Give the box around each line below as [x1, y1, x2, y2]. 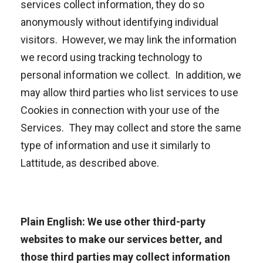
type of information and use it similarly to [21, 139, 210, 151]
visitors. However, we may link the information [21, 33, 237, 46]
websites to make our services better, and [21, 233, 222, 245]
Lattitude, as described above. [21, 157, 159, 169]
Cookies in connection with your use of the [21, 104, 220, 116]
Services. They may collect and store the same [21, 122, 241, 134]
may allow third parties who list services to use [21, 86, 238, 99]
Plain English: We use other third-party [21, 215, 205, 228]
